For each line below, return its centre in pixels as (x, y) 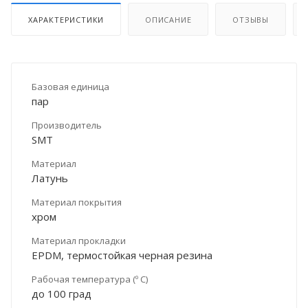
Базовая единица (70, 86)
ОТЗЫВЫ (251, 19)
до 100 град (62, 293)
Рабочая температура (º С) (90, 279)
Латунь (50, 178)
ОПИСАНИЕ (168, 19)
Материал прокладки (79, 240)
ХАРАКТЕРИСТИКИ (66, 19)
